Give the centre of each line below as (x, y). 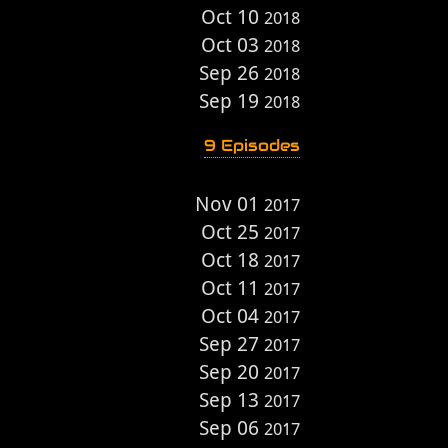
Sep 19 (231, 101)
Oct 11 (232, 288)
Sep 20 (231, 372)
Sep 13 (231, 400)
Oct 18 (232, 260)
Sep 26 (231, 73)
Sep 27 (231, 344)
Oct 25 (232, 232)
